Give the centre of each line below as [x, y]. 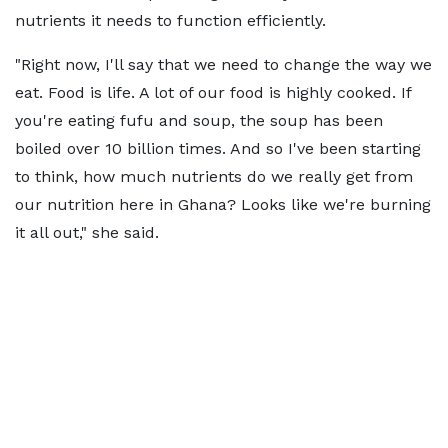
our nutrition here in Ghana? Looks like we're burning [223, 204]
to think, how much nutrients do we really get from [214, 176]
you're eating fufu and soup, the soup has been [199, 120]
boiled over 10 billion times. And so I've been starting [218, 148]
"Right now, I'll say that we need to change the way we [223, 64]
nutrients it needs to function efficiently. [170, 20]
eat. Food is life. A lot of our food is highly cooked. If [213, 92]
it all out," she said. [87, 232]
